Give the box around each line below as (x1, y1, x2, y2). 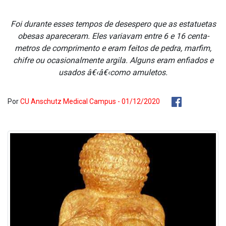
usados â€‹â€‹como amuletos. (59, 68, 167, 77)
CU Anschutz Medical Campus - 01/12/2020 (20, 97, 160, 105)
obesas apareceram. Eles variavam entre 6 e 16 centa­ (17, 31, 209, 41)
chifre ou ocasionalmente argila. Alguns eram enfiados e (13, 55, 213, 65)
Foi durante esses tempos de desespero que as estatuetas (10, 19, 216, 29)
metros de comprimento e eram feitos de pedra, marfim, (15, 43, 211, 53)
